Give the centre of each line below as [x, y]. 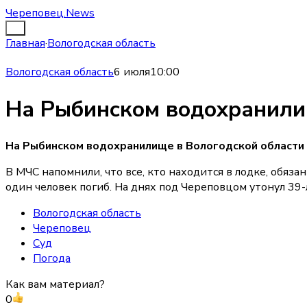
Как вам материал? [55, 285]
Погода [52, 259]
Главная [25, 44]
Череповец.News [50, 13]
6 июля [132, 72]
